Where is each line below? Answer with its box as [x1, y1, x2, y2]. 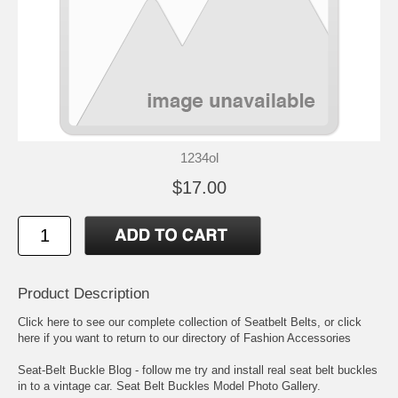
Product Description [18, 284, 149, 302]
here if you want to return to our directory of [18, 330, 243, 345]
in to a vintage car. [18, 378, 116, 393]
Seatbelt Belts [244, 314, 317, 329]
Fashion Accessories [243, 330, 351, 345]
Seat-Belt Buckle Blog [18, 362, 131, 377]
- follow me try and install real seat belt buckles [131, 362, 378, 377]
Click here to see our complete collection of [18, 314, 244, 329]
